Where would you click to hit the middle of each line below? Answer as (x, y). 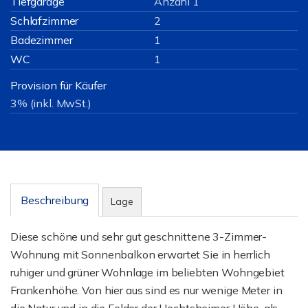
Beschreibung (55, 200)
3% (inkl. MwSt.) (51, 103)
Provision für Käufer (59, 85)
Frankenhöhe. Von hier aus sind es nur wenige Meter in (146, 290)
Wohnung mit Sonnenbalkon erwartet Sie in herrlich (140, 254)
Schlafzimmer (45, 21)
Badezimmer (42, 40)
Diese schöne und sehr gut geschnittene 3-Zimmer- (139, 236)
